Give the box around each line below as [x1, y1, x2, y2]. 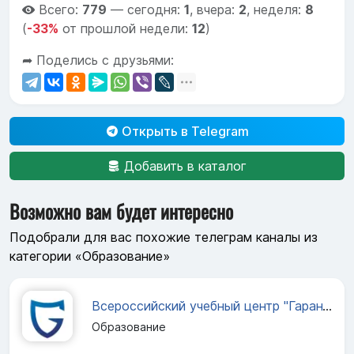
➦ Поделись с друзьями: [22, 52, 174, 69]
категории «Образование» [9, 247, 170, 264]
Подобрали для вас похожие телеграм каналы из [9, 228, 318, 245]
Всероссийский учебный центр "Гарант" [322, 298, 332, 314]
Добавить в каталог [120, 158, 247, 175]
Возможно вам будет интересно [9, 197, 233, 226]
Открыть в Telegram [118, 123, 249, 140]
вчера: [197, 2, 239, 18]
